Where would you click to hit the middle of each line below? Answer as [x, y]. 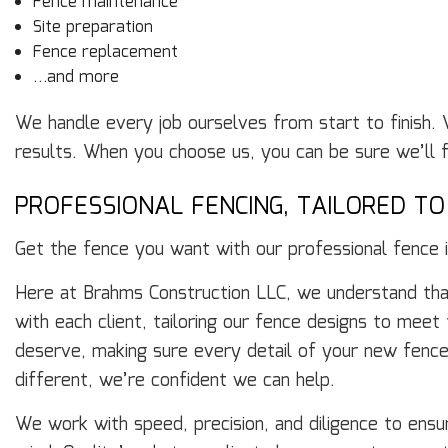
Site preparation [92, 28]
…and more [75, 78]
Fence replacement [105, 53]
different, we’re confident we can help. [175, 381]
